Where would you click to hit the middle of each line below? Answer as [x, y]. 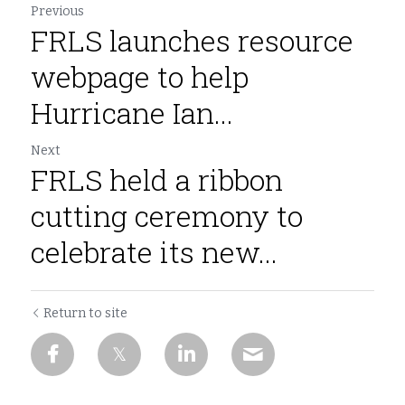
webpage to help [140, 76]
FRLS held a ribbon [157, 179]
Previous [57, 11]
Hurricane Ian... [132, 113]
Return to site [85, 313]
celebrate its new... [154, 252]
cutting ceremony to [167, 216]
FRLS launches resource [192, 40]
